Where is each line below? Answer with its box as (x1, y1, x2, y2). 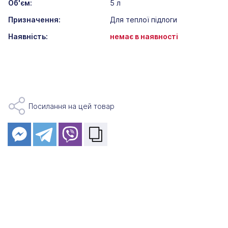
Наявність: (8, 32, 48, 41)
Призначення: (8, 15, 61, 24)
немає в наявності (110, 32, 178, 41)
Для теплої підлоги (110, 15, 177, 24)
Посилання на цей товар (28, 101, 115, 110)
